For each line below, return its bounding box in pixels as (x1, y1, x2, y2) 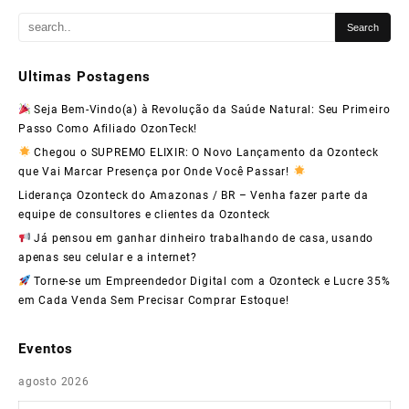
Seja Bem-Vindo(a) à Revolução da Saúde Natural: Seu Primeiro (30, 102, 391, 116)
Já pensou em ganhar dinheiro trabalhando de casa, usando (30, 231, 374, 245)
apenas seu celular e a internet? (18, 250, 197, 264)
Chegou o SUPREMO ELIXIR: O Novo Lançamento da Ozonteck (30, 145, 379, 159)
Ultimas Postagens (18, 68, 151, 85)
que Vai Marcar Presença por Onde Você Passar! (18, 164, 293, 178)
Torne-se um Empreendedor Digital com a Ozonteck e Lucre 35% (30, 274, 391, 288)
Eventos (18, 341, 73, 358)
